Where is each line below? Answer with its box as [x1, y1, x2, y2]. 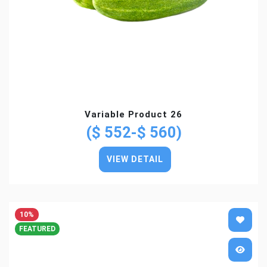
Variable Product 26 [85, 108, 182, 120]
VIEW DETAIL [107, 154, 163, 164]
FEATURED [19, 224, 55, 233]
